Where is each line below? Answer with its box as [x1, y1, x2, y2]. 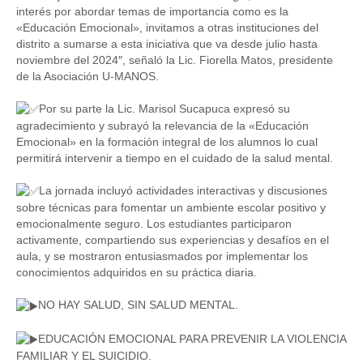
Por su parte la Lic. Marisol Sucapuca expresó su [39, 101, 290, 115]
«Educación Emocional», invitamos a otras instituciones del [16, 20, 318, 34]
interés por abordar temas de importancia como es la [16, 4, 288, 18]
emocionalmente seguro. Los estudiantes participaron [16, 217, 292, 231]
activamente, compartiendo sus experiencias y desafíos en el [16, 233, 329, 247]
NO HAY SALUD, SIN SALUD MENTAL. [38, 298, 238, 312]
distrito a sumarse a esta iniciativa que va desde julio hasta [16, 36, 318, 50]
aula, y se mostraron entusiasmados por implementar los [16, 250, 308, 263]
